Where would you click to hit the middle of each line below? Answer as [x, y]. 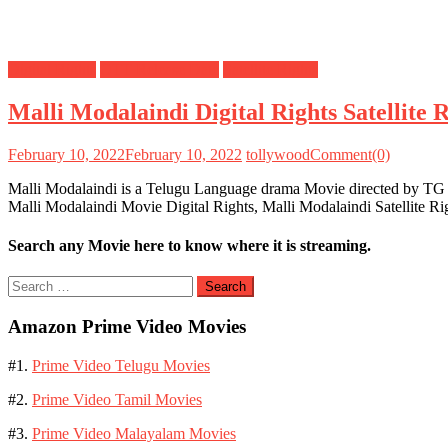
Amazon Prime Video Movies [127, 326]
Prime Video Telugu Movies [121, 365]
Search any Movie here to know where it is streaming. [189, 245]
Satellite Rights [270, 69]
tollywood [278, 154]
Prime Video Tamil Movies [117, 399]
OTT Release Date [159, 69]
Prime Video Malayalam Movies [134, 433]
